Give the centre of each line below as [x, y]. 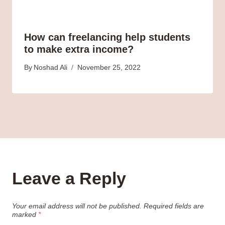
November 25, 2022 [109, 67]
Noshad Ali [51, 67]
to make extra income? [79, 49]
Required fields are [174, 206]
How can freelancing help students [107, 37]
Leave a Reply [69, 178]
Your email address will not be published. [77, 206]
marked [25, 214]
